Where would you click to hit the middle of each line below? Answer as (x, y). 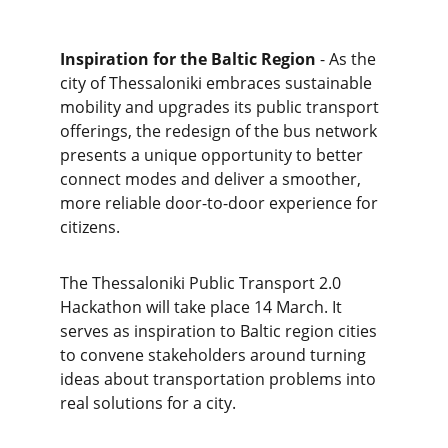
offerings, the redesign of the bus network (220, 131)
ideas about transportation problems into (220, 379)
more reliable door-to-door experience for (221, 203)
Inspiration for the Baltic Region (188, 59)
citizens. (90, 227)
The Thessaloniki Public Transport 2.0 (202, 283)
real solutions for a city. (148, 403)
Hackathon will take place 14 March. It (203, 307)
